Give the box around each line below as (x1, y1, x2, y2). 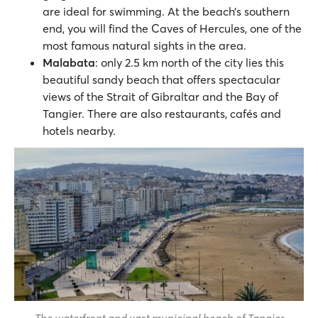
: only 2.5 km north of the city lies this (95, 55, 284, 70)
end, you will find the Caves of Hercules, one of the (43, 21, 302, 35)
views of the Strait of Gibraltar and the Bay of (43, 89, 278, 104)
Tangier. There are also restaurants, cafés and (43, 106, 281, 121)
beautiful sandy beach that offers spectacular (43, 72, 280, 87)
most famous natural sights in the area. (43, 38, 252, 53)
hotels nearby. (43, 123, 116, 138)
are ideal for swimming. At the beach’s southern (43, 4, 290, 18)
